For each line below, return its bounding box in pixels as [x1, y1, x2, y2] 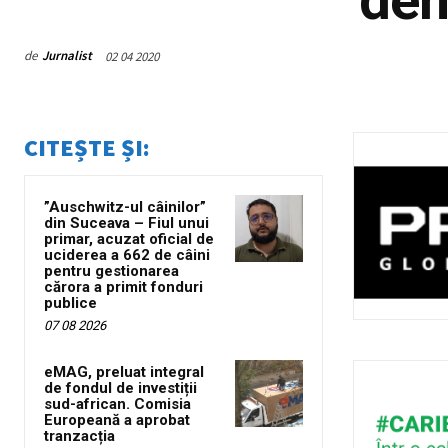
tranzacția [44, 426, 115, 445]
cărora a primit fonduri [44, 277, 203, 296]
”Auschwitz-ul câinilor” [44, 197, 206, 216]
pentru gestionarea [44, 261, 179, 280]
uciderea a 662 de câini [44, 245, 210, 264]
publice [44, 293, 97, 312]
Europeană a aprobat [44, 410, 190, 429]
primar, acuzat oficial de [44, 229, 214, 248]
